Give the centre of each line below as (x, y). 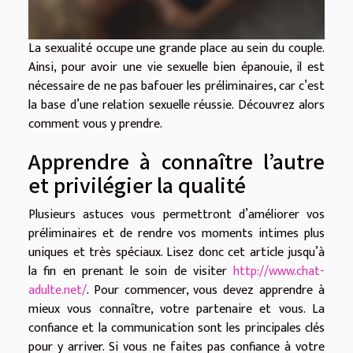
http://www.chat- (279, 272)
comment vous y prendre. (95, 124)
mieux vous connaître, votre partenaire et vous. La (176, 310)
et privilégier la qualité (137, 185)
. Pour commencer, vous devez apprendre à (206, 291)
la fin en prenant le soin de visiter (131, 272)
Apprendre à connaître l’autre (176, 161)
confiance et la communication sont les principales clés (176, 329)
